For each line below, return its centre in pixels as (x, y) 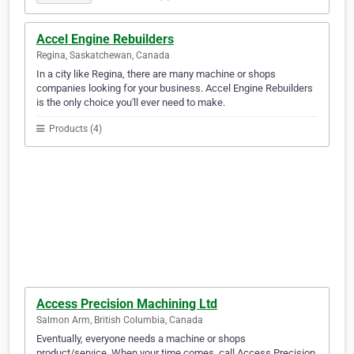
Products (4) (74, 129)
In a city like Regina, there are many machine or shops (156, 74)
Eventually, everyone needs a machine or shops (141, 339)
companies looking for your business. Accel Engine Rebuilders (175, 88)
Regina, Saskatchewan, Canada (103, 56)
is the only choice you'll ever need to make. (131, 103)
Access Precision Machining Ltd (127, 304)
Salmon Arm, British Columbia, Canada (120, 320)
